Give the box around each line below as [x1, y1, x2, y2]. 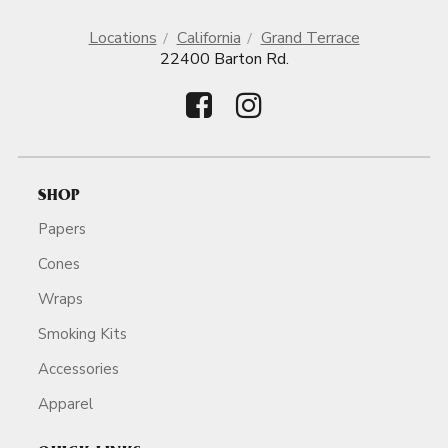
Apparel [38, 393, 93, 414]
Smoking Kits [38, 323, 127, 344]
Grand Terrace [260, 27, 360, 49]
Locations [88, 27, 157, 49]
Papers [38, 218, 86, 239]
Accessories [38, 358, 119, 379]
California [176, 27, 241, 49]
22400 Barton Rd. [159, 48, 289, 70]
